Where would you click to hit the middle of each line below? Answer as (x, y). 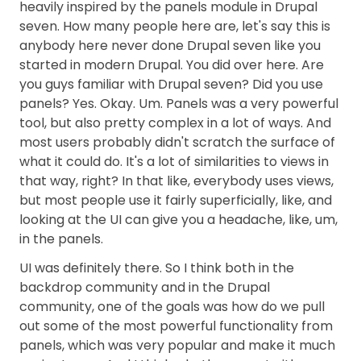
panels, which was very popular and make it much (177, 345)
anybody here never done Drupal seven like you (170, 46)
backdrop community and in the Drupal (145, 287)
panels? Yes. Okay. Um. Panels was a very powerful (179, 104)
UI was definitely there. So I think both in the (157, 268)
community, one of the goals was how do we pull (172, 307)
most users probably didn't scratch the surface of (177, 142)
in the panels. (61, 239)
